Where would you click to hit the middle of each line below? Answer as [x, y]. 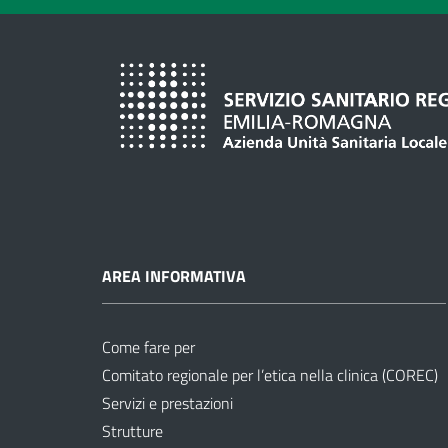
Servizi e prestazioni [167, 402]
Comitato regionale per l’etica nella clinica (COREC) [270, 374]
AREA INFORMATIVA [174, 275]
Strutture [132, 430]
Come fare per [148, 346]
